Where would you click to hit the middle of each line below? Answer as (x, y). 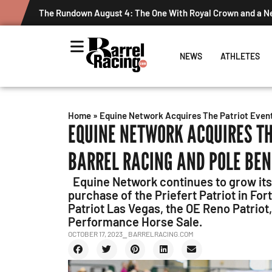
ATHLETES (240, 56)
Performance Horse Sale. (136, 222)
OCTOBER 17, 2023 (95, 234)
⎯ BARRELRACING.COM (158, 234)
